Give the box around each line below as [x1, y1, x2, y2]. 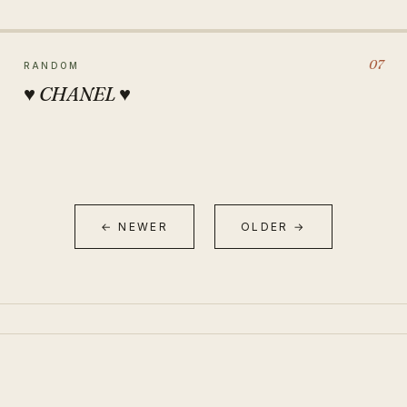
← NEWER [101, 220, 169, 233]
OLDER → [240, 220, 306, 233]
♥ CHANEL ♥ [24, 81, 131, 106]
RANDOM [24, 60, 80, 71]
